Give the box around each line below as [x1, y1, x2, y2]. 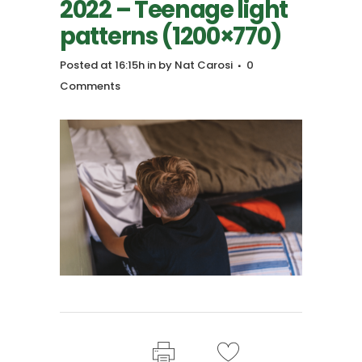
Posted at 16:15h [60, 57, 145, 74]
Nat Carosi [175, 57, 233, 74]
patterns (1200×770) [60, 20, 282, 53]
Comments [60, 78, 120, 95]
